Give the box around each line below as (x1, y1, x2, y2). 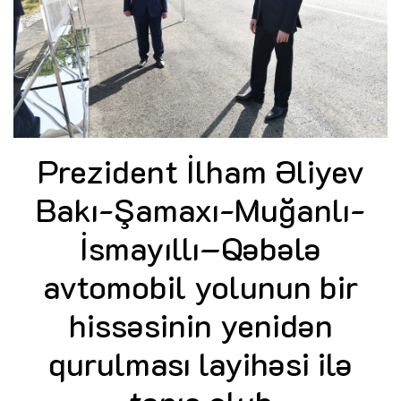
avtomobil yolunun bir (42, 264, 359, 307)
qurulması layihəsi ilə (48, 341, 353, 384)
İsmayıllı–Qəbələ (80, 226, 321, 269)
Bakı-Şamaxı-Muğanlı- (36, 187, 365, 230)
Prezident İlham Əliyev (37, 149, 364, 192)
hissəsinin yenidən (68, 303, 333, 346)
